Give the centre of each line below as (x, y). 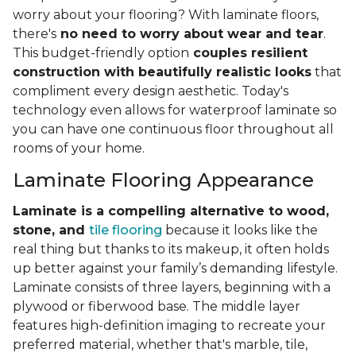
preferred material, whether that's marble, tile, (160, 345)
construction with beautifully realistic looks (162, 72)
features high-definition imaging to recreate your (169, 326)
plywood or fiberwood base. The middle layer (157, 307)
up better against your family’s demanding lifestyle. (175, 269)
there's (35, 34)
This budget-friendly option (101, 53)
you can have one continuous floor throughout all (173, 130)
